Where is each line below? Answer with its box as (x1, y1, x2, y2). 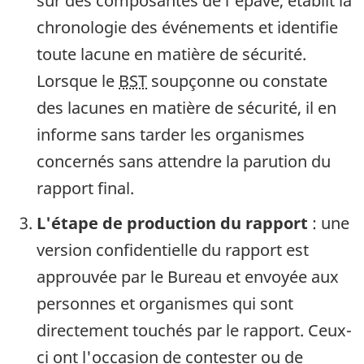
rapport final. (37, 176, 134, 199)
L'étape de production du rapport (37, 211, 308, 234)
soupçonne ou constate (147, 69, 327, 92)
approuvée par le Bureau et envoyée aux (37, 265, 339, 288)
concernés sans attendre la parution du (37, 149, 331, 172)
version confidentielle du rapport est (37, 238, 309, 261)
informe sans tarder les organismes (37, 123, 305, 145)
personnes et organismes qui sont (37, 292, 293, 314)
